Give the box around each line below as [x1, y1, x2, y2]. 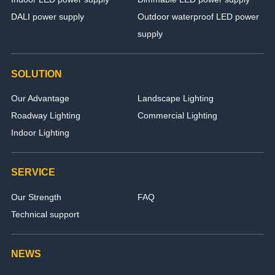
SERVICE [10, 166, 55, 178]
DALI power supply [10, 12, 84, 22]
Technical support [10, 209, 79, 220]
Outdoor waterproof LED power [137, 12, 259, 22]
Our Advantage [10, 93, 69, 104]
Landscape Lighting [137, 93, 214, 104]
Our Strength [10, 192, 61, 203]
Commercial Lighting [137, 110, 217, 121]
